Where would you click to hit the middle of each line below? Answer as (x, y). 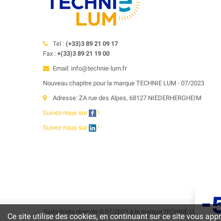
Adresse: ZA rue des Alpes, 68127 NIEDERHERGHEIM (127, 98)
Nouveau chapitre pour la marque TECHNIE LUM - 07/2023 (124, 83)
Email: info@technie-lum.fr (90, 68)
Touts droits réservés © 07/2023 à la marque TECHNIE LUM (122, 211)
